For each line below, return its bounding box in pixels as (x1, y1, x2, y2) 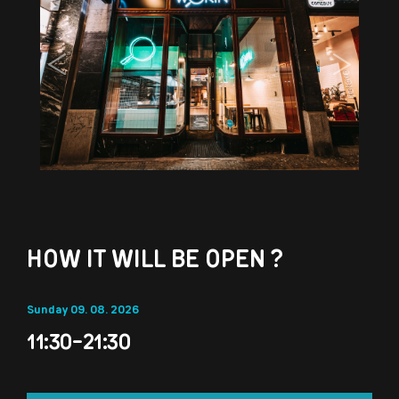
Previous (56, 65, 107, 84)
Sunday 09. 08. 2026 (27, 301, 139, 318)
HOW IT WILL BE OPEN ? (27, 241, 283, 276)
